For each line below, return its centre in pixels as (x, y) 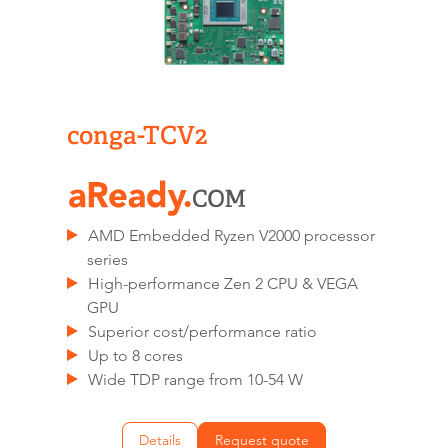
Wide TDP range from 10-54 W (196, 379)
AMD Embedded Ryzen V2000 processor (232, 235)
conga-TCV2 (137, 135)
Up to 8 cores (136, 355)
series (107, 259)
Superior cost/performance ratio (203, 331)
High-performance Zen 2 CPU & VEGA (223, 283)
